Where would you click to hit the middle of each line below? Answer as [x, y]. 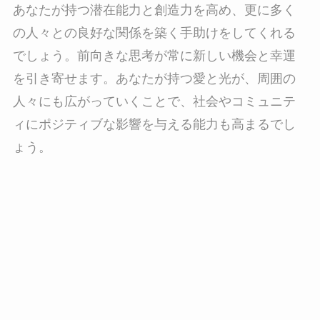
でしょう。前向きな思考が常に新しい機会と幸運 [154, 55]
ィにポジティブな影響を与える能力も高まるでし [154, 124]
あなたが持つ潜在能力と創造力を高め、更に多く [154, 10]
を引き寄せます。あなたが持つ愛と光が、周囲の [154, 78]
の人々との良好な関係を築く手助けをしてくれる [154, 32]
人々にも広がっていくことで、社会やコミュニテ [154, 101]
